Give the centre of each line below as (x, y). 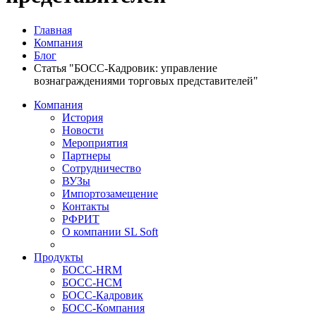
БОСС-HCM (92, 282)
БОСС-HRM (92, 269)
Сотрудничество (102, 168)
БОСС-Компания (103, 308)
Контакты (86, 206)
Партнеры (86, 155)
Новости (83, 130)
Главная (53, 30)
